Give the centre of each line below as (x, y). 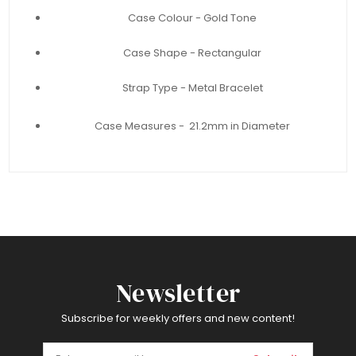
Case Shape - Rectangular (192, 53)
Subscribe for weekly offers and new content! (178, 319)
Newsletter (178, 294)
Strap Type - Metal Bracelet (192, 88)
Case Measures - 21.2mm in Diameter (192, 126)
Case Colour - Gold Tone (192, 18)
